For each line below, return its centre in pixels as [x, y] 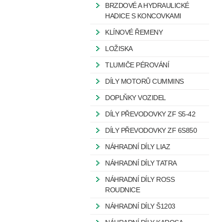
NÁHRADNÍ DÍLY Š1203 [140, 206]
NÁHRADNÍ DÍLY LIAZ [138, 147]
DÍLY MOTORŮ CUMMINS [144, 81]
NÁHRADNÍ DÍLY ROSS [140, 179]
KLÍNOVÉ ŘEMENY [134, 32]
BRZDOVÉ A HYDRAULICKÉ [147, 5]
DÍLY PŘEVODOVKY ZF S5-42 [150, 114]
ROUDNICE [122, 190]
